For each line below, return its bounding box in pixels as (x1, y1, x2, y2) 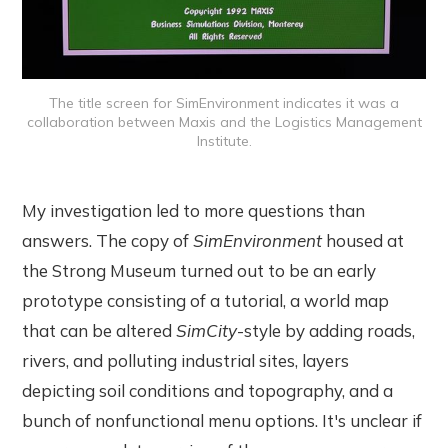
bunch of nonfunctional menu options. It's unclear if (22, 410, 423, 432)
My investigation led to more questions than (22, 200, 366, 222)
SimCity (176, 320, 238, 342)
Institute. (196, 132, 252, 151)
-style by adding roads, (237, 320, 416, 342)
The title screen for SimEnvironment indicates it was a (49, 94, 399, 113)
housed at (322, 230, 405, 252)
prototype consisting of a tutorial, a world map (22, 290, 390, 312)
